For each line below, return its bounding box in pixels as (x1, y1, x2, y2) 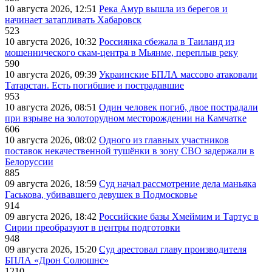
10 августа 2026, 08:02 (5, 134, 99, 145)
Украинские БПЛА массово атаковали (99, 69, 257, 80)
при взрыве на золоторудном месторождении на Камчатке (5, 112, 246, 123)
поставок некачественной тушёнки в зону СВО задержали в (5, 145, 254, 156)
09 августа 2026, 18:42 (5, 211, 99, 222)
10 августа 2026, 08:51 (5, 101, 99, 112)
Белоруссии (5, 156, 53, 167)
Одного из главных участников (99, 134, 229, 145)
